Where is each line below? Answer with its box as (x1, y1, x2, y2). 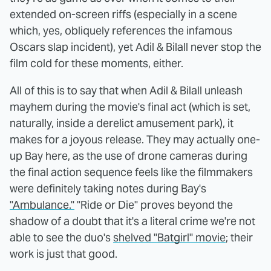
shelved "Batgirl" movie (113, 230, 226, 244)
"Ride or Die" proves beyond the (74, 197, 233, 212)
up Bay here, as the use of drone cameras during (10, 148, 247, 163)
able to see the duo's (10, 230, 113, 244)
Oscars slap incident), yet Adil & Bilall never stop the (10, 39, 261, 54)
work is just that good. (10, 246, 117, 261)
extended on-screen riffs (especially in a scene (10, 7, 237, 21)
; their (226, 230, 253, 244)
